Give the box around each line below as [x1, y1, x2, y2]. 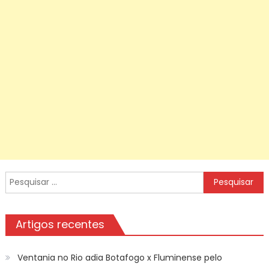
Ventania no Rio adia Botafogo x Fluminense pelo [17, 251, 222, 264]
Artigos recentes [15, 216, 104, 232]
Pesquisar [4, 172, 44, 184]
